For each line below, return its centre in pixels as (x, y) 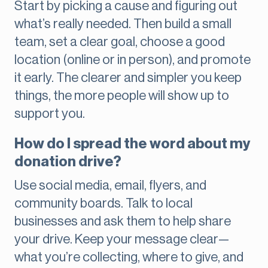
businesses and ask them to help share (123, 222)
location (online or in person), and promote (133, 60)
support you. (50, 114)
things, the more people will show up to (122, 96)
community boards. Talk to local (103, 204)
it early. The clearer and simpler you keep (128, 78)
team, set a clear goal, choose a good (120, 42)
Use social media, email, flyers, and (110, 186)
